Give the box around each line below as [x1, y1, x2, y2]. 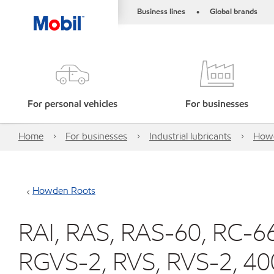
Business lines [137, 6, 185, 17]
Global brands [210, 6, 257, 17]
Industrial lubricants [149, 130, 231, 143]
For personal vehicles [27, 97, 117, 110]
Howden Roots [32, 184, 95, 197]
